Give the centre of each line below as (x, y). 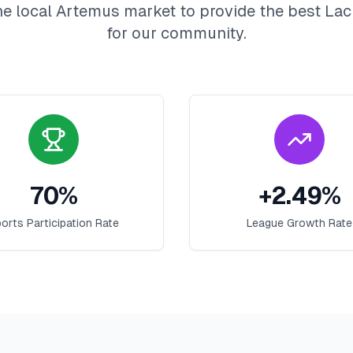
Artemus (88, 11)
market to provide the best (222, 11)
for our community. (176, 33)
